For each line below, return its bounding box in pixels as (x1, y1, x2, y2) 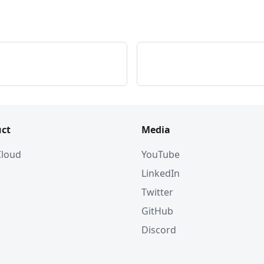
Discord (141, 223, 176, 236)
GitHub (141, 204, 173, 217)
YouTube (141, 148, 180, 161)
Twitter (141, 186, 173, 199)
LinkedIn (141, 167, 180, 180)
